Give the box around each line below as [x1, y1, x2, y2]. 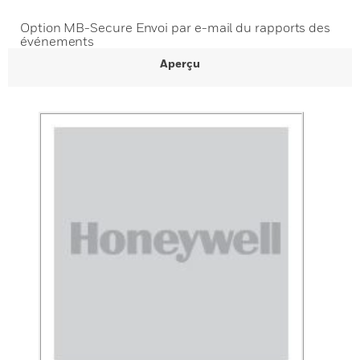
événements [20, 33, 95, 49]
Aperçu [160, 56, 200, 70]
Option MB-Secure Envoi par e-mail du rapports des [20, 19, 331, 35]
